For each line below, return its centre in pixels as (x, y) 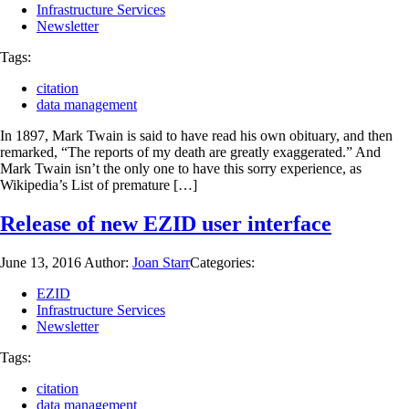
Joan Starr (161, 262)
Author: (108, 262)
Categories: (222, 262)
